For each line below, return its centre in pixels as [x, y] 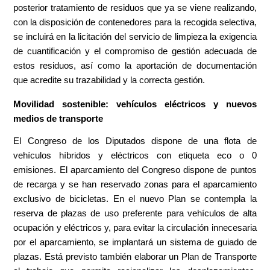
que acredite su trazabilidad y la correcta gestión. [109, 80]
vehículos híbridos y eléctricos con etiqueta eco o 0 [135, 155]
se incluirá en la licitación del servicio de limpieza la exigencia [135, 36]
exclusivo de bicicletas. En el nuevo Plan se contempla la [135, 199]
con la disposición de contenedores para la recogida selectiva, [135, 22]
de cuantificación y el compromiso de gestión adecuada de [135, 51]
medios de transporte [58, 118]
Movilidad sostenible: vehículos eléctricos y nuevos [135, 104]
